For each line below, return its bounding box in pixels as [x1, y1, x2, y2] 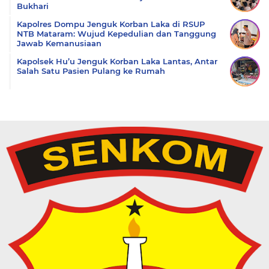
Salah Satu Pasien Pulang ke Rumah [17, 66, 165, 76]
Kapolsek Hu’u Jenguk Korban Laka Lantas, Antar [17, 56, 217, 66]
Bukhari [17, 1, 49, 11]
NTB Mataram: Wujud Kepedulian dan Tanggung [17, 29, 216, 38]
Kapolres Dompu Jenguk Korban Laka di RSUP [17, 19, 205, 29]
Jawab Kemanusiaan [17, 38, 101, 48]
